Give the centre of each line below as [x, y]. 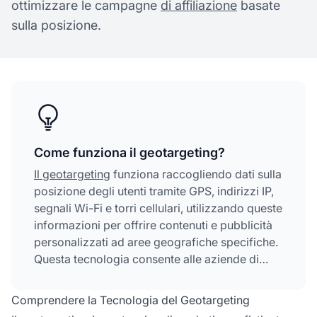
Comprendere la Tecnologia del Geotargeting [131, 300]
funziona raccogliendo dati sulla [196, 174]
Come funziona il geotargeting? [129, 152]
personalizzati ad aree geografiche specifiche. [156, 242]
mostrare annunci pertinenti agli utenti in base [153, 276]
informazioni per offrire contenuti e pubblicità [153, 225]
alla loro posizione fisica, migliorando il [137, 293]
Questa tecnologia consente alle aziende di [146, 259]
